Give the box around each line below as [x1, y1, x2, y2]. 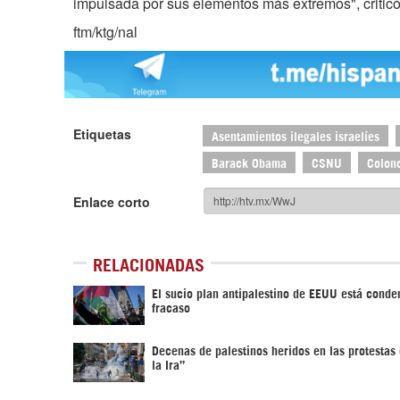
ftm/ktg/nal [73, 21, 137, 42]
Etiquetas [73, 124, 131, 143]
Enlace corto [73, 192, 150, 211]
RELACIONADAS [93, 258, 204, 268]
